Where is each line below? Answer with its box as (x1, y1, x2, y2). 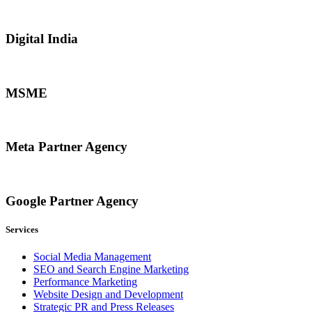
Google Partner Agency (6, 193, 139, 208)
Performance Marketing (33, 275, 137, 288)
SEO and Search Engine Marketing (33, 263, 189, 275)
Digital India (6, 31, 78, 47)
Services (6, 224, 38, 235)
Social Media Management (33, 250, 151, 263)
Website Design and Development (33, 288, 183, 300)
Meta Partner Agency (6, 139, 127, 155)
